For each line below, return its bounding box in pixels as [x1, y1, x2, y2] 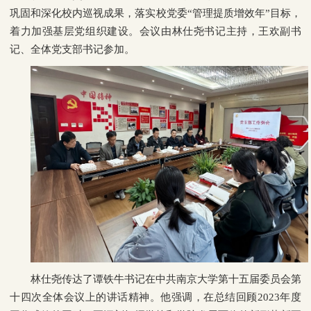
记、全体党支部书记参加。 [10, 43, 135, 55]
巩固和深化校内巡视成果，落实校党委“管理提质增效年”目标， [10, 7, 301, 19]
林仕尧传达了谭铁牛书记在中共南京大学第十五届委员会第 [31, 273, 301, 285]
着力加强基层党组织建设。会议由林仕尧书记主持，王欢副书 [10, 25, 301, 37]
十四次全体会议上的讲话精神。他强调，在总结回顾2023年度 [10, 291, 301, 303]
